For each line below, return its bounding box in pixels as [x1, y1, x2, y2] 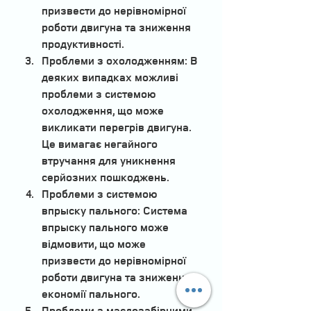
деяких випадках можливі [42, 69, 181, 85]
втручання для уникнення [42, 153, 178, 169]
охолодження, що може [42, 103, 167, 119]
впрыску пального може [42, 219, 171, 235]
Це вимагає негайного [42, 136, 160, 152]
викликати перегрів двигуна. [42, 119, 194, 135]
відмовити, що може [42, 236, 149, 252]
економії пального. [42, 286, 140, 302]
